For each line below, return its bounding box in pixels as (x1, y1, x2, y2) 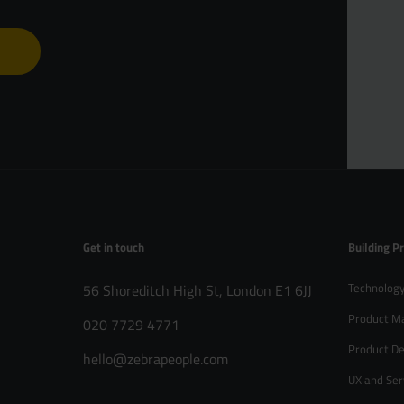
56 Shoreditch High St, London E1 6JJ (83, 280, 312, 300)
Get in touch (83, 239, 144, 255)
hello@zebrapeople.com (83, 349, 228, 369)
